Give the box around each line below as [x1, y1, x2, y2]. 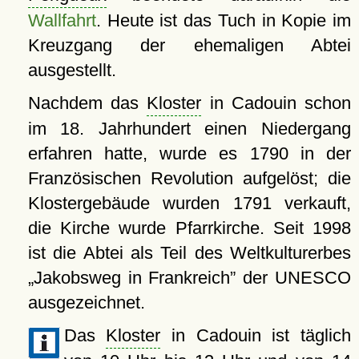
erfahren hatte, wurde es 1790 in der [27, 143, 351, 163]
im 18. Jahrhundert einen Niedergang [27, 118, 351, 139]
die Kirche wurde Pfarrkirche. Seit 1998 [27, 217, 351, 238]
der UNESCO [236, 267, 351, 288]
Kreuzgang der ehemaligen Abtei [27, 34, 351, 55]
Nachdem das [27, 92, 147, 113]
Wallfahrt [27, 10, 96, 30]
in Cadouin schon [201, 92, 352, 113]
